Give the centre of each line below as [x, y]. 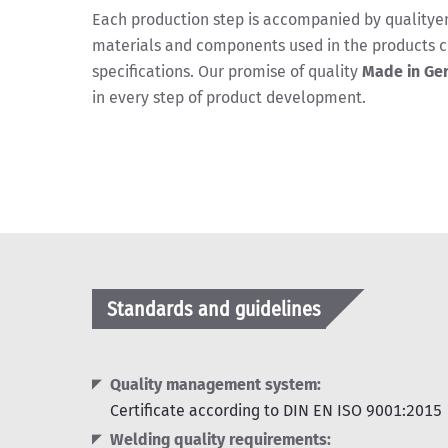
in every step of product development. [229, 97]
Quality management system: [215, 384]
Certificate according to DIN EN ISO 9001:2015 [276, 410]
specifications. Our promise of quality [227, 71]
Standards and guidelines [214, 309]
